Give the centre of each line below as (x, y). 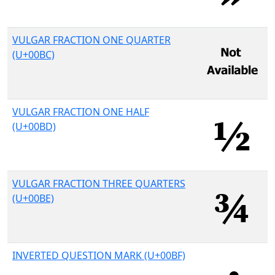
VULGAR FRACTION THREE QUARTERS (99, 184)
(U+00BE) (33, 198)
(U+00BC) (33, 55)
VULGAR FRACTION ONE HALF (81, 112)
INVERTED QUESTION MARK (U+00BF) (99, 255)
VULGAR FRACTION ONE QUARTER (91, 40)
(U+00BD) (34, 126)
